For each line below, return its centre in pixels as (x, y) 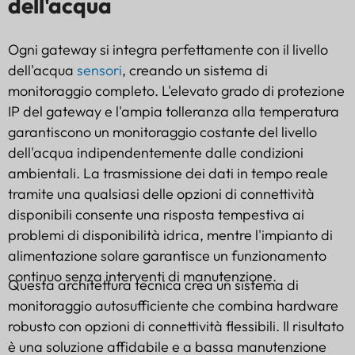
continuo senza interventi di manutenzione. (142, 276)
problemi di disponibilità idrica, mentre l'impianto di (170, 235)
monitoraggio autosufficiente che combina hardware (173, 305)
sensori (99, 70)
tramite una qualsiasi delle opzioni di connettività (161, 193)
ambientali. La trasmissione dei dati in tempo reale (168, 173)
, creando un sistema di (195, 70)
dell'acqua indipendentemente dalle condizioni (156, 152)
